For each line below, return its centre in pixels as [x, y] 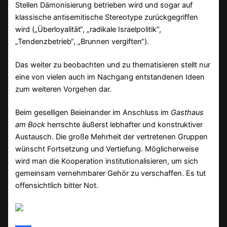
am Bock [30, 124]
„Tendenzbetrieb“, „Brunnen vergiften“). [82, 41]
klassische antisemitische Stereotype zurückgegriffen [107, 17]
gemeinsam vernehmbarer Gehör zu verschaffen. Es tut [111, 173]
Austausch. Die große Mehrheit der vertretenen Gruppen [112, 137]
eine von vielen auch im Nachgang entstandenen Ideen [110, 77]
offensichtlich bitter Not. [57, 185]
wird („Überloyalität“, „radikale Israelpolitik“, [88, 29]
